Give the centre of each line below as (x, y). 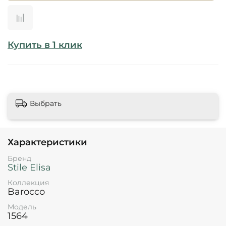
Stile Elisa (29, 167)
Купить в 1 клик (45, 45)
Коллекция (28, 183)
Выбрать (46, 104)
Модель (22, 207)
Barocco (26, 192)
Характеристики (47, 143)
